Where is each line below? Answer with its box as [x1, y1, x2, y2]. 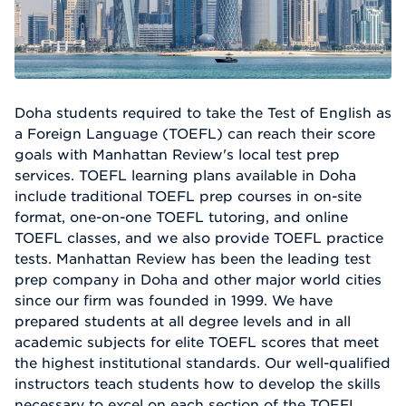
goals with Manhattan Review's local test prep [14, 145, 340, 162]
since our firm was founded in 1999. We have [14, 291, 333, 308]
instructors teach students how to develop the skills [14, 374, 381, 391]
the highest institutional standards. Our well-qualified [14, 353, 391, 371]
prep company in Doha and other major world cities [14, 270, 382, 287]
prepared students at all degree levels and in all [14, 312, 351, 329]
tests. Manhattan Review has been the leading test [14, 249, 371, 266]
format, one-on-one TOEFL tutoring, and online [14, 208, 348, 225]
